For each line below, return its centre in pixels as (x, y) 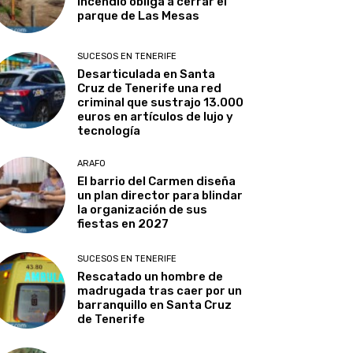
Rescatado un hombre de (150, 276)
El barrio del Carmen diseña (157, 181)
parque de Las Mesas (139, 16)
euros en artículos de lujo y (156, 116)
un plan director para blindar (160, 195)
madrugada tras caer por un (160, 290)
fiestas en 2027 (123, 223)
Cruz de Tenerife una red (150, 88)
